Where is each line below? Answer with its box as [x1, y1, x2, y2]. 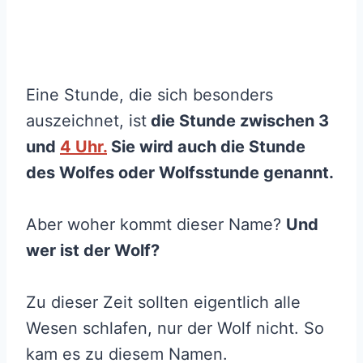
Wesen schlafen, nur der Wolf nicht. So [26, 318, 324, 338]
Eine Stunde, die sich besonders [26, 84, 273, 105]
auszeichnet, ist [26, 110, 147, 130]
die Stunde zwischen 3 [147, 110, 329, 130]
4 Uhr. [60, 136, 107, 156]
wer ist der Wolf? [26, 240, 160, 260]
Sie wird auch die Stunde [107, 136, 305, 156]
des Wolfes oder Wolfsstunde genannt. [26, 162, 334, 182]
